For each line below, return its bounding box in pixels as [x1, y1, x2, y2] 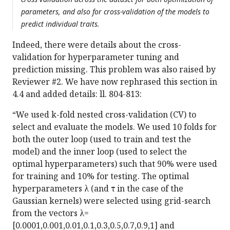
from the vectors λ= [12, 207, 89, 219]
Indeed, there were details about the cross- [12, 39, 181, 51]
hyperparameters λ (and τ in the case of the [12, 183, 183, 195]
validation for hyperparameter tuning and [12, 51, 179, 63]
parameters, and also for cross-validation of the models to [21, 7, 209, 17]
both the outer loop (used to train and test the [12, 133, 191, 145]
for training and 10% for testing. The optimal [12, 170, 189, 182]
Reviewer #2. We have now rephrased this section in [12, 76, 217, 88]
